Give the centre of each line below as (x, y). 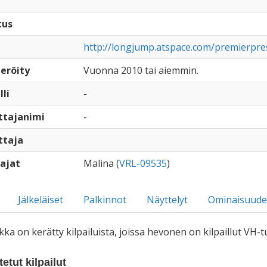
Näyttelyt (167, 200)
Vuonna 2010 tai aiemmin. (141, 70)
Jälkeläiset (40, 200)
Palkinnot (105, 200)
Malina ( (101, 163)
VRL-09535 (143, 163)
